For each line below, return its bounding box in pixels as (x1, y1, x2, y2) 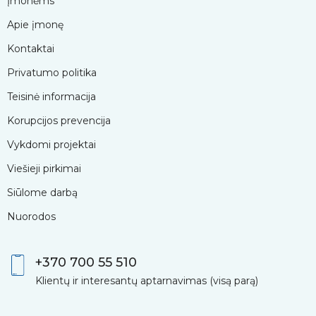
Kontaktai (7, 42, 54, 55)
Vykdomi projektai (7, 138, 96, 151)
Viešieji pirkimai (7, 162, 81, 175)
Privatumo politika (7, 66, 97, 79)
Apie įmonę (7, 18, 63, 31)
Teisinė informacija (7, 90, 96, 103)
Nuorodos (7, 209, 56, 223)
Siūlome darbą (7, 186, 78, 199)
